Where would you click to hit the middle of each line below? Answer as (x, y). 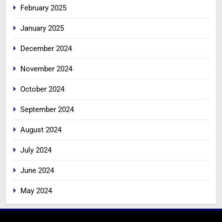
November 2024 (46, 69)
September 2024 (47, 110)
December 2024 (46, 49)
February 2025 (43, 8)
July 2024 (36, 150)
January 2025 (42, 28)
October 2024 (42, 89)
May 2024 (36, 191)
